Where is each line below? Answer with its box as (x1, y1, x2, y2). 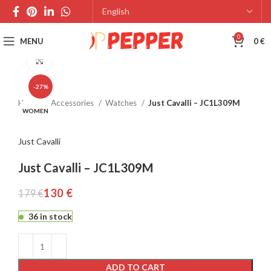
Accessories (51, 98, 96, 108)
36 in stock (28, 211, 72, 221)
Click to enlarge (51, 56, 109, 65)
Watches (105, 98, 139, 108)
